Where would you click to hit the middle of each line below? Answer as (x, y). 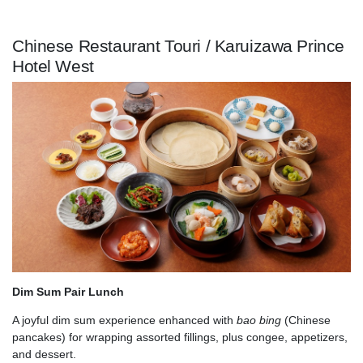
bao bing (259, 320)
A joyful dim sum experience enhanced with (124, 320)
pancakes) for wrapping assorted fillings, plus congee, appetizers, (180, 337)
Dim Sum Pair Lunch (68, 292)
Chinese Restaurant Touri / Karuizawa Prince (178, 45)
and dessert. (44, 354)
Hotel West (53, 66)
